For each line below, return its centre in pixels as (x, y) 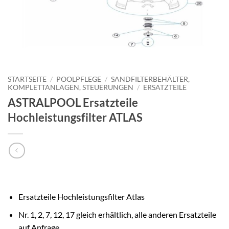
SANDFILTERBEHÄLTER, (151, 79)
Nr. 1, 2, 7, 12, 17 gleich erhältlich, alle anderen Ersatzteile (117, 214)
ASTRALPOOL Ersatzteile (73, 102)
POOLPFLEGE (79, 79)
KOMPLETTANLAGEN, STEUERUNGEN (71, 87)
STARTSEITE (27, 79)
